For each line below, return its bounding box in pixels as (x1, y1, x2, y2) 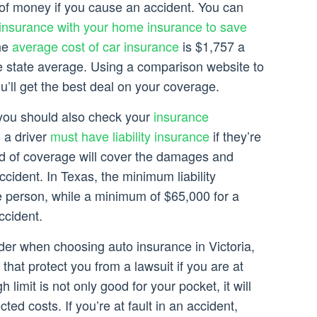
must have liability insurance (50, 127, 209, 146)
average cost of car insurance (12, 37, 179, 56)
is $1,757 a (179, 37, 245, 56)
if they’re (209, 127, 261, 146)
